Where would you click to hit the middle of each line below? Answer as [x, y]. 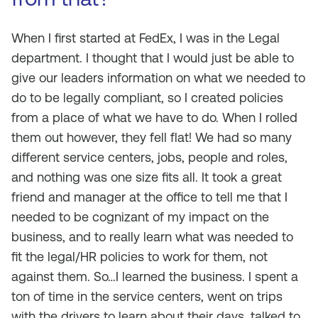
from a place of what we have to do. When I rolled [154, 117]
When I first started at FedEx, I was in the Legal [146, 38]
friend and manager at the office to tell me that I [149, 197]
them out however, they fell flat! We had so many [152, 137]
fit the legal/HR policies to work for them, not [139, 257]
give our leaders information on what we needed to [158, 78]
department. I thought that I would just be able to [153, 58]
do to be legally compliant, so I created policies [147, 98]
